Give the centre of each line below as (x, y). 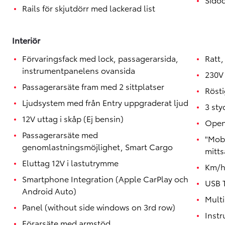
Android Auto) (49, 191)
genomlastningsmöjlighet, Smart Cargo (97, 146)
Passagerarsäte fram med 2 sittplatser (93, 86)
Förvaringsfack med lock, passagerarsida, (100, 58)
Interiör (26, 40)
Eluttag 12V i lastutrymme (70, 162)
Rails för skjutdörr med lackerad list (89, 8)
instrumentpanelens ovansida (79, 70)
